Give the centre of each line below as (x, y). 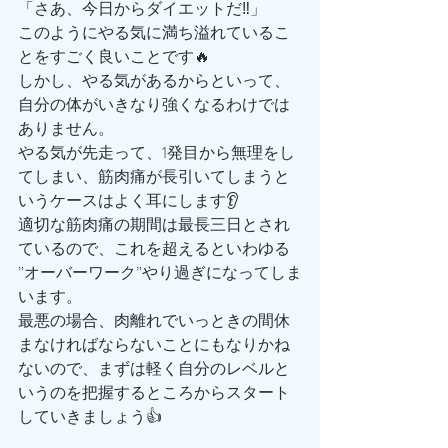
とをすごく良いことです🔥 (114, 57)
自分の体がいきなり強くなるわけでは (154, 105)
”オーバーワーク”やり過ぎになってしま (160, 273)
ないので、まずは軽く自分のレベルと (154, 369)
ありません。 (66, 129)
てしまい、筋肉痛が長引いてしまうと (154, 177)
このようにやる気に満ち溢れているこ (154, 33)
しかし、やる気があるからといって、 (154, 81)
